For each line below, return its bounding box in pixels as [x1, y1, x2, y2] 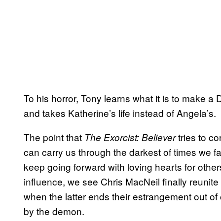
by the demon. [24, 204, 87, 218]
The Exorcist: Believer [84, 130, 176, 144]
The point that [24, 130, 84, 144]
